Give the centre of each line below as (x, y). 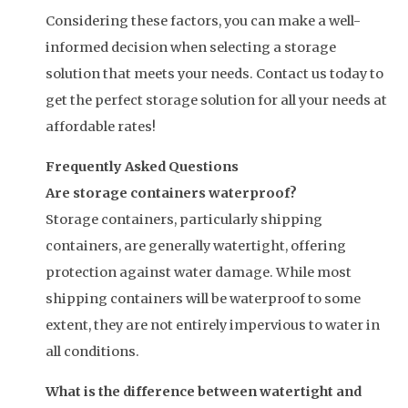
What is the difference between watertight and (204, 391)
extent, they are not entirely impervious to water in (213, 325)
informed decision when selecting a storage (191, 48)
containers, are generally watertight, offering (196, 246)
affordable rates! (101, 127)
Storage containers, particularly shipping (184, 219)
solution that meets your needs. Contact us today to (214, 74)
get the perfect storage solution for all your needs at (216, 101)
